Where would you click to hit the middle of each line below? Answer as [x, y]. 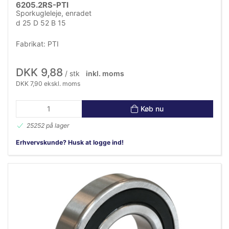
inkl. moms [105, 74]
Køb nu [152, 108]
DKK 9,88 [39, 73]
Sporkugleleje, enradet [54, 13]
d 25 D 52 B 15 [41, 23]
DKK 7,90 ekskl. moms [48, 84]
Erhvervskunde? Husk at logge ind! [70, 143]
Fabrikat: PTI [37, 44]
